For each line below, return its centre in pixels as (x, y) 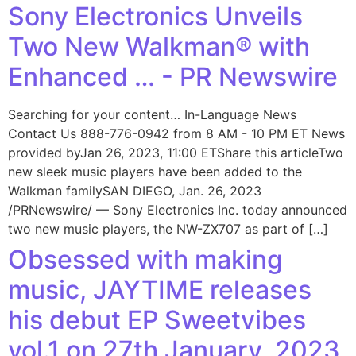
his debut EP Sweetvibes (157, 320)
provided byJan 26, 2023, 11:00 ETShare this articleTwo (176, 153)
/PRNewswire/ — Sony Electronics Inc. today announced (178, 210)
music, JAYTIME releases (160, 290)
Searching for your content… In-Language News (152, 114)
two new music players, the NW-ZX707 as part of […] (168, 229)
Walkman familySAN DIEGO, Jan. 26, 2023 (135, 191)
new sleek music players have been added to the (155, 172)
